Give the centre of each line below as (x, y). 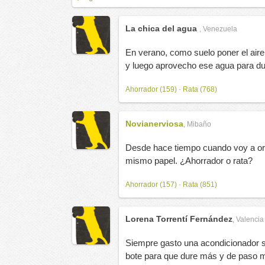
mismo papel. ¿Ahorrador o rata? (189, 161)
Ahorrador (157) (151, 185)
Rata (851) (200, 185)
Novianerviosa (154, 124)
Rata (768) (200, 89)
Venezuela (220, 29)
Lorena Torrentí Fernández (179, 219)
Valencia (250, 219)
